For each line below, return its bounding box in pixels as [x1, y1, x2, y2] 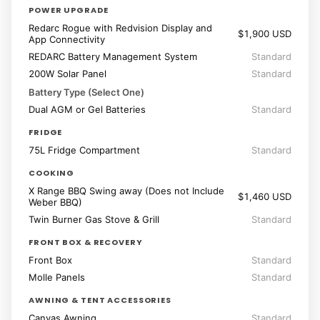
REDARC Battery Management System [29, 51, 197, 63]
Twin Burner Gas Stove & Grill [29, 214, 159, 226]
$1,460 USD [238, 191, 291, 203]
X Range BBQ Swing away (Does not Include [29, 185, 224, 197]
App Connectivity [29, 34, 105, 46]
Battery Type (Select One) [29, 86, 144, 99]
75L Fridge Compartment [29, 144, 140, 156]
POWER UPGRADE [29, 4, 109, 16]
